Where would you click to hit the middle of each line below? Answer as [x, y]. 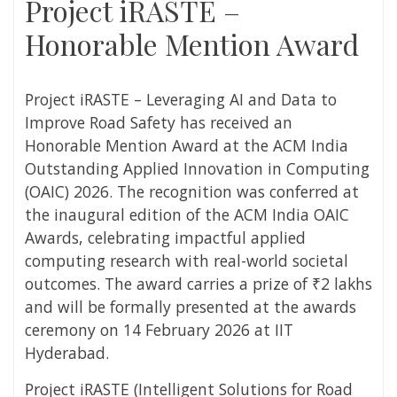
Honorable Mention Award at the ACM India [187, 145]
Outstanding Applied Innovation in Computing [197, 168]
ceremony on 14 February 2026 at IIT [159, 329]
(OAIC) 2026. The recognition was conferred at [192, 191]
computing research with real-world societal [187, 260]
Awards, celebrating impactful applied [165, 237]
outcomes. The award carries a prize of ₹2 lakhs [198, 283]
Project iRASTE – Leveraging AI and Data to [181, 99]
